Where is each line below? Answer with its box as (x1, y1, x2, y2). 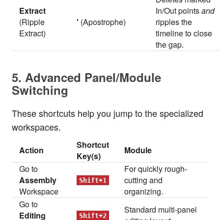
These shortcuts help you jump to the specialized (12, 107, 203, 119)
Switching (12, 82, 68, 98)
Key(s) (77, 150, 101, 162)
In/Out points (156, 5, 202, 16)
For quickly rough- (124, 163, 188, 174)
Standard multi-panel (124, 204, 197, 215)
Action (19, 144, 44, 156)
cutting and (124, 174, 163, 186)
